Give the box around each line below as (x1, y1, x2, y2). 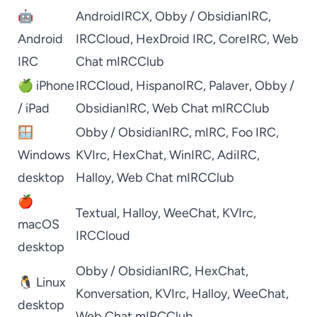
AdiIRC (217, 147, 257, 163)
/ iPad (18, 100, 50, 116)
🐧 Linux (18, 275, 66, 290)
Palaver (209, 78, 249, 93)
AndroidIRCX (76, 8, 149, 24)
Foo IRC (231, 125, 276, 140)
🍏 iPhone (18, 78, 74, 93)
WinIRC (169, 147, 212, 163)
